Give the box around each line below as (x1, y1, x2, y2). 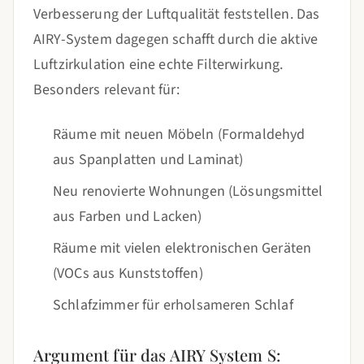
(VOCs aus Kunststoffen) (53, 263, 203, 284)
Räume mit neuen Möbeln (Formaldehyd (53, 124, 305, 145)
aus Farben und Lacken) (53, 206, 202, 227)
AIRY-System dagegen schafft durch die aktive (33, 29, 318, 50)
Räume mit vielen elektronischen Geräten (53, 238, 312, 258)
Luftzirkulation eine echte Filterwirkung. (33, 54, 284, 75)
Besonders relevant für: (33, 80, 180, 100)
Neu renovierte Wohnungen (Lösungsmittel (53, 181, 323, 201)
